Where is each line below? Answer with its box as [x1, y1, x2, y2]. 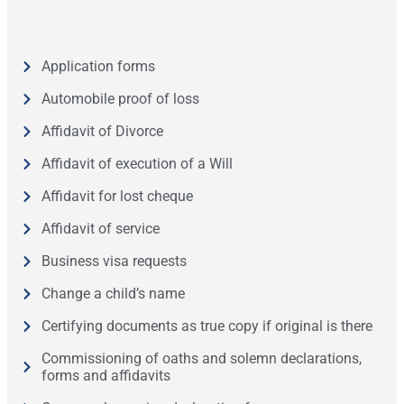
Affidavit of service [41, 220, 160, 238]
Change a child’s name [41, 285, 185, 303]
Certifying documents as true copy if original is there [41, 317, 372, 335]
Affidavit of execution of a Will [41, 155, 233, 173]
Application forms [41, 58, 155, 76]
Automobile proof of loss [41, 90, 199, 108]
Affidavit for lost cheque [41, 188, 193, 206]
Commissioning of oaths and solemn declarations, [41, 350, 362, 368]
